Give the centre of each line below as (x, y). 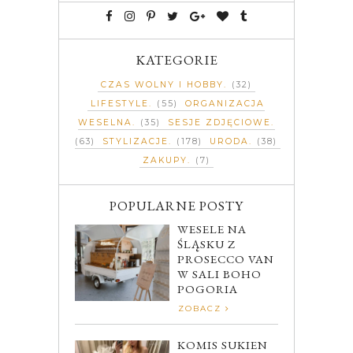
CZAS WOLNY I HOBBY (162, 85)
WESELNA (105, 123)
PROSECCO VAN (226, 259)
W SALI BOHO (219, 274)
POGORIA (208, 289)
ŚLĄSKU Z (206, 244)
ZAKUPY (165, 161)
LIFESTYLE (119, 104)
